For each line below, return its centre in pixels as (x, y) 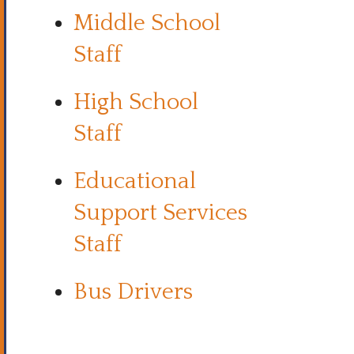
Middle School (147, 23)
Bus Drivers (133, 292)
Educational (135, 181)
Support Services (160, 213)
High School (136, 102)
